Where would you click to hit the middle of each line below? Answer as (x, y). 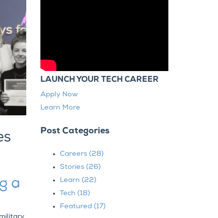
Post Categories (75, 131)
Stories (73, 167)
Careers (74, 154)
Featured (77, 207)
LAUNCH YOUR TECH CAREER (99, 80)
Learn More (60, 108)
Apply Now (59, 95)
